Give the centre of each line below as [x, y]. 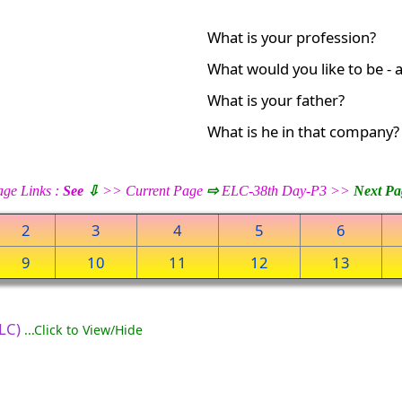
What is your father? [276, 100]
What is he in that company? [304, 132]
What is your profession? [292, 38]
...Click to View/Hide [84, 330]
